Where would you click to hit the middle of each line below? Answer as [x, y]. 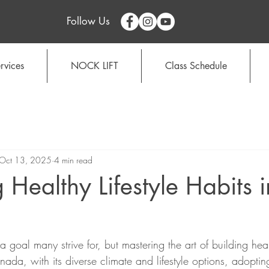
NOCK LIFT [94, 66]
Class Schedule [196, 66]
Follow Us [88, 21]
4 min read [73, 160]
